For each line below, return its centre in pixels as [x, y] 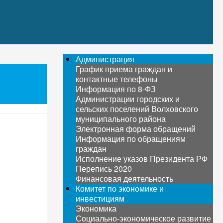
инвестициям [100, 198]
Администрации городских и [128, 99]
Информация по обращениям [131, 139]
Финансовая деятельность [125, 178]
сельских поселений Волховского [137, 109]
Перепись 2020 [104, 168]
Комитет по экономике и [120, 188]
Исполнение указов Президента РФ [142, 159]
